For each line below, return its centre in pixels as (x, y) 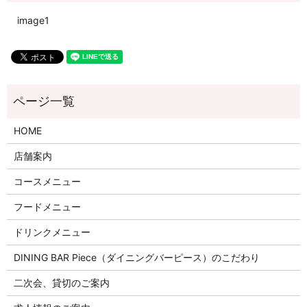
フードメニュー (47, 207)
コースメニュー (47, 182)
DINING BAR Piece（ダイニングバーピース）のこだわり (136, 258)
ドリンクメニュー (52, 232)
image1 (33, 21)
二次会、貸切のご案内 (61, 283)
